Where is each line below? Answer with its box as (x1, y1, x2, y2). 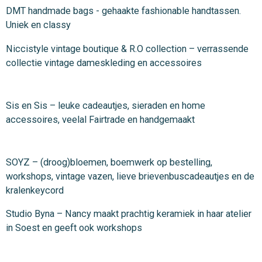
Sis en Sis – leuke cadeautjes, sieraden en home (6, 99, 205, 111)
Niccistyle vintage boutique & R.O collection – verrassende (6, 43, 249, 54)
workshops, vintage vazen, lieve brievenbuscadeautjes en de (6, 170, 254, 182)
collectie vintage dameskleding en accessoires (6, 57, 202, 68)
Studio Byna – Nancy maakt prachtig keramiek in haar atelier (6, 208, 251, 219)
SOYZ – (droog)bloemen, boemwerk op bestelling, (6, 156, 212, 168)
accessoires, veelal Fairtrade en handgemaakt (6, 113, 195, 125)
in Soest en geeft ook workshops (6, 222, 142, 233)
